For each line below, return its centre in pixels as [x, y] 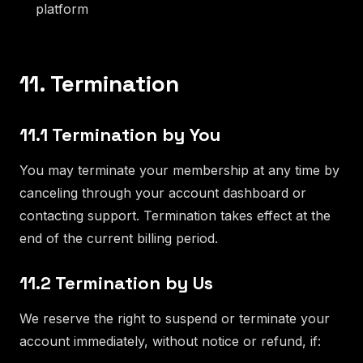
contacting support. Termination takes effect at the [175, 215]
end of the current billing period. [119, 238]
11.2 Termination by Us [116, 282]
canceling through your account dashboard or [163, 192]
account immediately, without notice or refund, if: [170, 341]
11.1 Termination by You [120, 134]
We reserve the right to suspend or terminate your [175, 318]
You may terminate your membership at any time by [179, 170]
